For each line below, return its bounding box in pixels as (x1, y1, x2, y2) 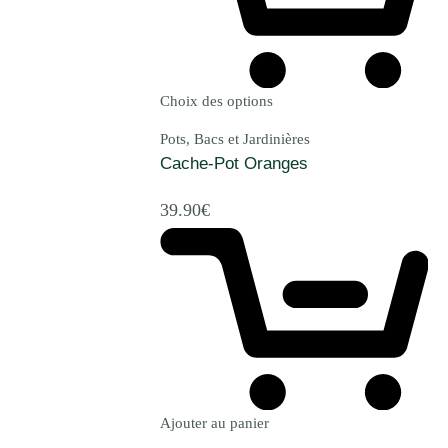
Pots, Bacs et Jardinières (160, 130, 310, 147)
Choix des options (160, 92, 273, 109)
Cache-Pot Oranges (160, 153, 308, 173)
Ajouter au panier (160, 414, 269, 431)
